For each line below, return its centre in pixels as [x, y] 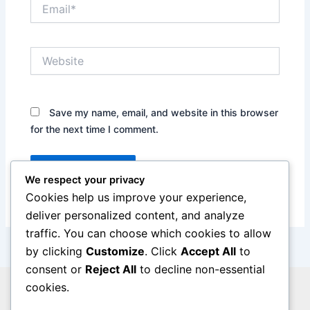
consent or [55, 270]
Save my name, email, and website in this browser [164, 112]
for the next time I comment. [95, 129]
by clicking [56, 252]
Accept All [208, 252]
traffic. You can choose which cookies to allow [148, 234]
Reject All [111, 270]
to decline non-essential [201, 270]
